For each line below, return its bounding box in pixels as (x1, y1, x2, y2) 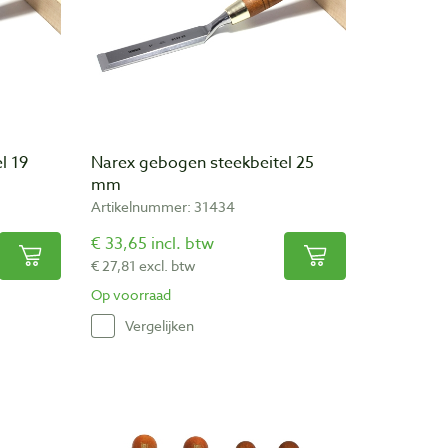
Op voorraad (91, 284, 171, 304)
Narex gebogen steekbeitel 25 (91, 150, 314, 175)
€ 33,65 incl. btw (91, 231, 214, 256)
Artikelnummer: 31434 (91, 196, 235, 216)
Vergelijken (125, 316, 194, 336)
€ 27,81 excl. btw (91, 255, 196, 275)
